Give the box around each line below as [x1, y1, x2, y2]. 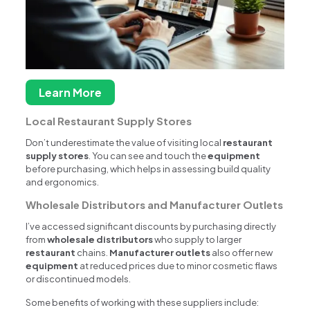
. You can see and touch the [89, 149, 208, 161]
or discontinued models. [26, 273, 131, 284]
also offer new [210, 246, 273, 258]
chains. [75, 246, 110, 258]
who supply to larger [153, 233, 242, 245]
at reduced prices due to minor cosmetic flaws [78, 259, 278, 271]
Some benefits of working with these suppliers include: [26, 296, 259, 308]
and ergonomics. [26, 176, 100, 188]
